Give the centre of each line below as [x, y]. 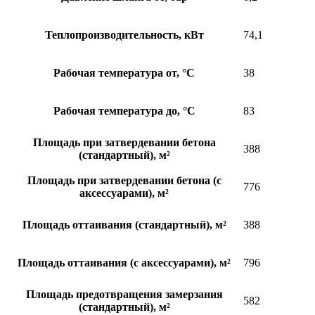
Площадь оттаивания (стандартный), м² [124, 225]
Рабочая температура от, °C [124, 73]
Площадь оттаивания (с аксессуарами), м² [124, 263]
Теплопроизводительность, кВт [124, 35]
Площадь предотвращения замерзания [124, 295]
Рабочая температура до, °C [124, 111]
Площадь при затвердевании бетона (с [124, 181]
